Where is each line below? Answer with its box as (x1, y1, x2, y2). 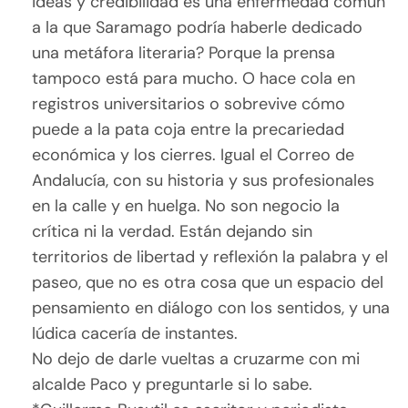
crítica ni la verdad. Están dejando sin (32, 220, 313, 243)
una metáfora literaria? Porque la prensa (32, 42, 336, 65)
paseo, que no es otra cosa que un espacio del (32, 271, 384, 294)
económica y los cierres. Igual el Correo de (32, 144, 355, 167)
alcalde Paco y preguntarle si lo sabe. (32, 373, 313, 396)
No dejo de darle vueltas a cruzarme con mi (32, 348, 361, 371)
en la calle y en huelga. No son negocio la (32, 195, 341, 218)
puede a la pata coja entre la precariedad (32, 118, 345, 141)
